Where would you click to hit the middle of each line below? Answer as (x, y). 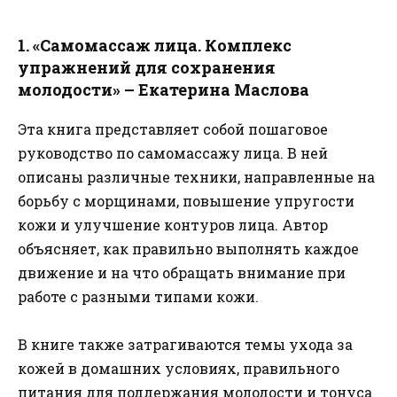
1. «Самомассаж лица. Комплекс (155, 45)
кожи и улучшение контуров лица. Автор (173, 224)
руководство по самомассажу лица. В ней (173, 152)
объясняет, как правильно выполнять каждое (188, 248)
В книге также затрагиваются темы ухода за (185, 344)
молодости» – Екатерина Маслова (163, 89)
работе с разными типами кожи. (138, 296)
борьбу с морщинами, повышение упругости (186, 200)
